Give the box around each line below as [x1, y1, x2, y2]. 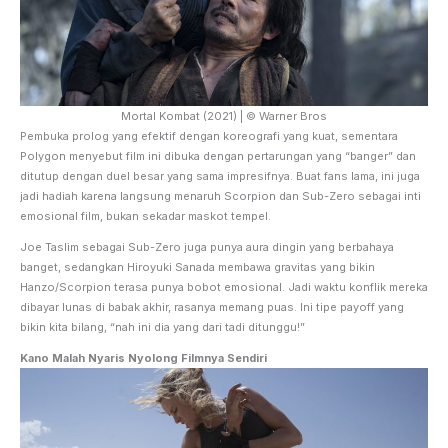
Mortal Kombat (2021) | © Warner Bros [121, 108, 327, 123]
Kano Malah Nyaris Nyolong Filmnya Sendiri [20, 350, 267, 365]
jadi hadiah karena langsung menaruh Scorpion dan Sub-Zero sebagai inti [20, 188, 421, 203]
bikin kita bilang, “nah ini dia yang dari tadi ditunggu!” [20, 319, 305, 334]
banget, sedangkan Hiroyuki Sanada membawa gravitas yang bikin [20, 259, 375, 274]
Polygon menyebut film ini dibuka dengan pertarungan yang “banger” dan [20, 148, 416, 163]
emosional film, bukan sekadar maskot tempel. [20, 208, 274, 223]
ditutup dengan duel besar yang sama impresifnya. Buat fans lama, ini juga [20, 168, 420, 183]
